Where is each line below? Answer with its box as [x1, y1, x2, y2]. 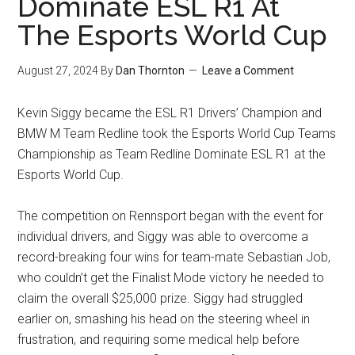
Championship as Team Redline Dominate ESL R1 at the [17, 147, 326, 162]
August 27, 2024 [17, 64, 99, 77]
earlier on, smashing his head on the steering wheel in [17, 311, 311, 326]
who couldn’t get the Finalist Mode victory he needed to [17, 270, 325, 285]
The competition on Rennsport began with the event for [17, 208, 324, 223]
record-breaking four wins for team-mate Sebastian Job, [17, 250, 331, 265]
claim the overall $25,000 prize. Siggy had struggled [17, 291, 303, 306]
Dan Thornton [116, 64, 185, 77]
